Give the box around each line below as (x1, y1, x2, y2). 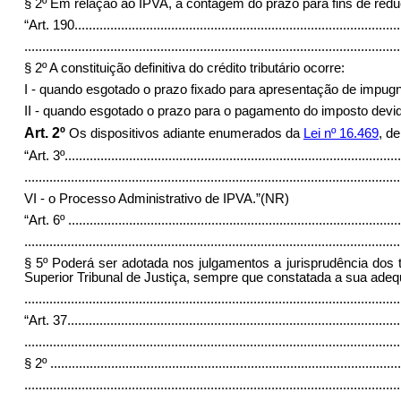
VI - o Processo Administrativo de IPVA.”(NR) (23, 191, 289, 206)
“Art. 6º (23, 212, 68, 227)
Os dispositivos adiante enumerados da (68, 125, 303, 141)
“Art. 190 (23, 17, 74, 32)
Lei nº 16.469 (303, 125, 379, 141)
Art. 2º (23, 124, 65, 141)
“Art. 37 (23, 312, 67, 328)
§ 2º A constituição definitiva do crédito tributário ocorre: (23, 60, 345, 75)
